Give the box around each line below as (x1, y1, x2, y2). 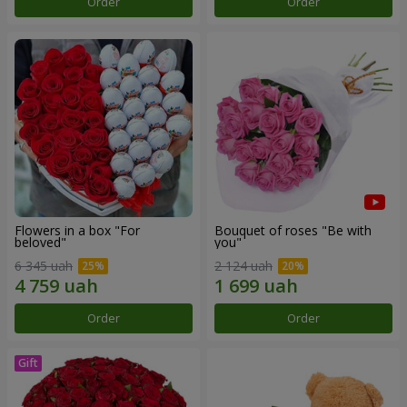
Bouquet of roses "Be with (214, 222, 372, 240)
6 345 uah (15, 256, 73, 274)
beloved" (15, 233, 66, 252)
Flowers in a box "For (15, 222, 140, 240)
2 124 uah (214, 256, 273, 274)
